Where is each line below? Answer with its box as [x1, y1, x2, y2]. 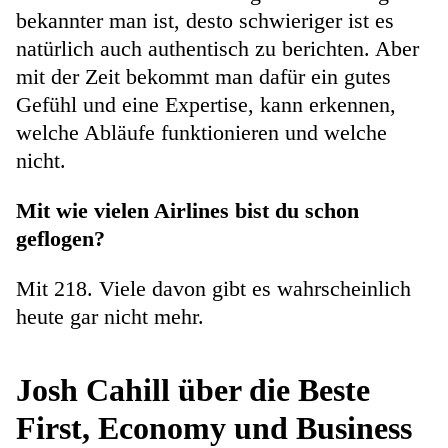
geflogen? [16, 226, 105, 251]
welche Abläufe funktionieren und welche [16, 120, 387, 145]
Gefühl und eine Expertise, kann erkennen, [16, 92, 396, 117]
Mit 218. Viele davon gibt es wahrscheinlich [16, 276, 411, 301]
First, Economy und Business [16, 410, 412, 446]
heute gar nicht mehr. [16, 304, 204, 329]
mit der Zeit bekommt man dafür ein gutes [16, 64, 391, 89]
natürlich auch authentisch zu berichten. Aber [16, 36, 419, 61]
